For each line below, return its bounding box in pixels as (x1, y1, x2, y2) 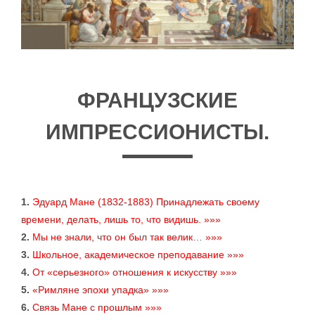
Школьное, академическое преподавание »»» (32, 249, 244, 261)
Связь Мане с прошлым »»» (32, 302, 162, 314)
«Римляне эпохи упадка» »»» (32, 284, 169, 296)
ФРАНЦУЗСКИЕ (77, 89, 238, 112)
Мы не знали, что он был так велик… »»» (32, 231, 222, 243)
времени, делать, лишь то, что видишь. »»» (21, 214, 221, 226)
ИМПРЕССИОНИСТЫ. (46, 120, 269, 144)
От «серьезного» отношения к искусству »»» (32, 266, 237, 278)
